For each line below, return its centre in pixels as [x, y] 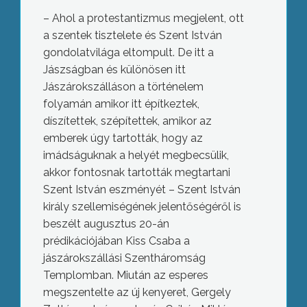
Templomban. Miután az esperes [125, 275]
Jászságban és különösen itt [114, 70]
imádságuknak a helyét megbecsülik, [136, 156]
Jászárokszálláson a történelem [123, 87]
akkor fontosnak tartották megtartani [136, 173]
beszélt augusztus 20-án [106, 224]
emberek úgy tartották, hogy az [123, 138]
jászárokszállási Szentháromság [124, 258]
